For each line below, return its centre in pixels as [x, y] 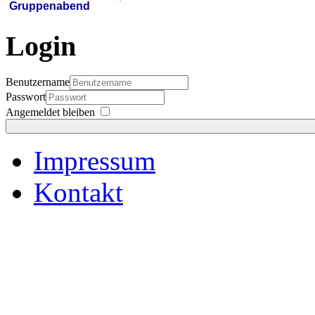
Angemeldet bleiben [50, 112]
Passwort [26, 97]
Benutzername [38, 82]
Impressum [95, 161]
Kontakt [78, 193]
